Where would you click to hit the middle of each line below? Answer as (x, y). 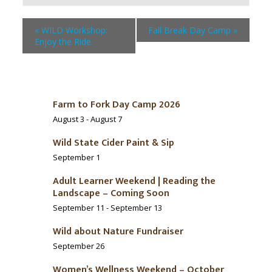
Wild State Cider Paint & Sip (114, 143)
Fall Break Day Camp (191, 30)
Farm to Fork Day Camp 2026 (117, 105)
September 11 (79, 208)
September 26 (79, 246)
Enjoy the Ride (63, 42)
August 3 (69, 119)
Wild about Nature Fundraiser (118, 232)
